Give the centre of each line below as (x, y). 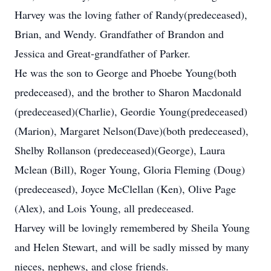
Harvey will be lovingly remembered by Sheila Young (132, 227)
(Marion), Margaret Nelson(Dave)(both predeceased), (132, 131)
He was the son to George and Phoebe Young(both (126, 73)
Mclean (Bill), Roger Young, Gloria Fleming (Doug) (130, 169)
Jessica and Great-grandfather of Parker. (104, 53)
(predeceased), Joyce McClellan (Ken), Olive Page (125, 189)
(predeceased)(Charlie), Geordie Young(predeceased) (131, 111)
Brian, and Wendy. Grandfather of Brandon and (119, 34)
